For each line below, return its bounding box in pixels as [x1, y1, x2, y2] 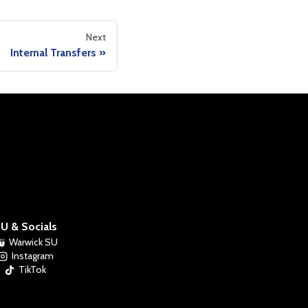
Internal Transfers [10, 45, 96, 59]
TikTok [19, 263, 47, 276]
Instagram [11, 249, 54, 262]
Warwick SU [9, 235, 58, 248]
